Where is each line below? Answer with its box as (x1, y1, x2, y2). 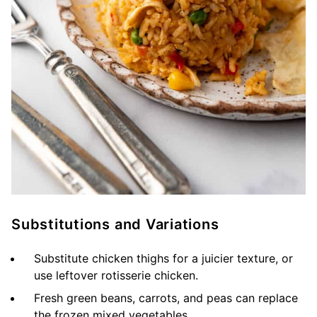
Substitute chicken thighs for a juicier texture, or (34, 250, 293, 265)
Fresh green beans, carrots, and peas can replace (34, 290, 298, 305)
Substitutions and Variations (11, 215, 219, 233)
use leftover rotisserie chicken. (34, 267, 198, 282)
